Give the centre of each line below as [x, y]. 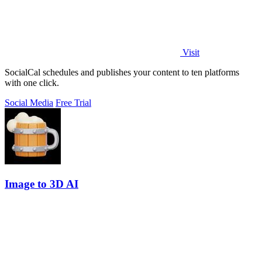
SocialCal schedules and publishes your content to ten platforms [122, 72]
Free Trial [73, 102]
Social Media [29, 102]
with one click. [32, 82]
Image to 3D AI [42, 184]
